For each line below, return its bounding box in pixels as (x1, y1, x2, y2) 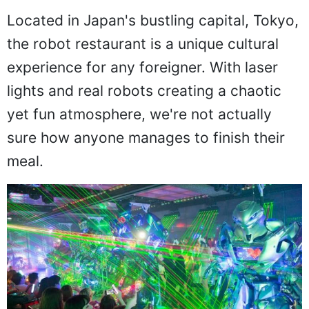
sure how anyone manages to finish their (7, 136, 285, 153)
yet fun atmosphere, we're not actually (7, 112, 272, 130)
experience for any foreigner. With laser (7, 66, 278, 83)
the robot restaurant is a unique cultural (7, 42, 279, 59)
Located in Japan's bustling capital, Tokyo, (7, 19, 299, 36)
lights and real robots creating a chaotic (7, 89, 281, 106)
